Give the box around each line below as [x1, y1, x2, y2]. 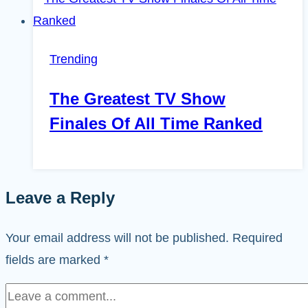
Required [232, 231, 283, 245]
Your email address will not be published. [5, 231, 229, 245]
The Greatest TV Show [49, 89, 225, 109]
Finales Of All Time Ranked [49, 114, 263, 133]
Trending [49, 52, 98, 67]
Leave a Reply [5, 188, 115, 208]
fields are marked [5, 253, 104, 267]
